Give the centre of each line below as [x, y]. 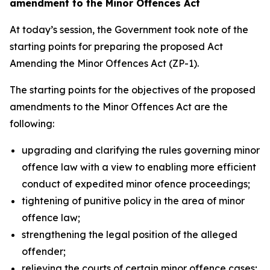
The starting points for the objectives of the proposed [133, 90]
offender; [44, 251]
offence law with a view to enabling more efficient [139, 167]
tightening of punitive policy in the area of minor [133, 201]
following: [32, 124]
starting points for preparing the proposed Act [116, 46]
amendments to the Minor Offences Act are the [119, 107]
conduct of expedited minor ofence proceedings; [136, 184]
